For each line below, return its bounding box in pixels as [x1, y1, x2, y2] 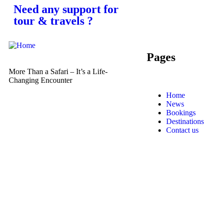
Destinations [166, 117, 204, 125]
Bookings [166, 108, 196, 117]
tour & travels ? [14, 14, 93, 27]
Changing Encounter [9, 76, 72, 84]
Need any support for [14, 2, 119, 15]
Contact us [166, 125, 199, 134]
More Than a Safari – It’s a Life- [9, 67, 108, 76]
